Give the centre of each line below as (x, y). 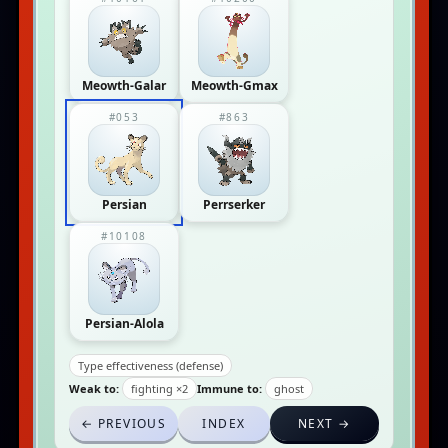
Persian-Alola (124, 323)
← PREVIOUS (123, 423)
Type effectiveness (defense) (150, 365)
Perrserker (234, 204)
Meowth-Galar (124, 85)
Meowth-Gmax (234, 85)
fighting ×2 (159, 388)
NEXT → (324, 423)
